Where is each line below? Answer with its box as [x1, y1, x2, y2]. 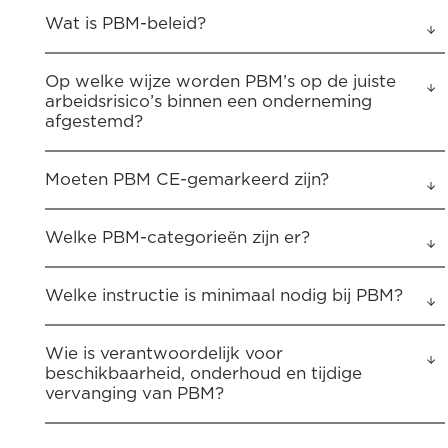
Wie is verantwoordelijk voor [45, 344, 283, 362]
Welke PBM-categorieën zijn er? [45, 228, 310, 246]
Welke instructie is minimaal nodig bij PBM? [45, 286, 403, 304]
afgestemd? [45, 112, 143, 130]
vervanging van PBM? [45, 384, 224, 402]
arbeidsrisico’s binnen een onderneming [45, 92, 372, 110]
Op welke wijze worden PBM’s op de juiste [45, 72, 396, 90]
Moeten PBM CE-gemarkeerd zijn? [45, 170, 329, 188]
